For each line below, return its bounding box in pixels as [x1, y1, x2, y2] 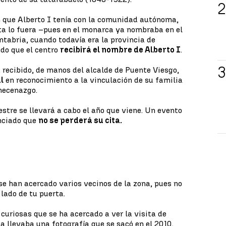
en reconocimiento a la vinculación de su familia [4, 75, 183, 85]
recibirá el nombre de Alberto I [60, 45, 181, 54]
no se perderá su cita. [38, 116, 123, 125]
